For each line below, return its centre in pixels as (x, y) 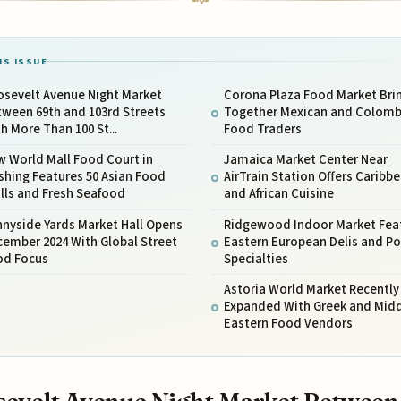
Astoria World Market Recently (311, 290)
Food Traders (262, 130)
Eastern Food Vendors (288, 324)
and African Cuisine (278, 194)
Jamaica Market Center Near (305, 160)
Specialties (256, 259)
